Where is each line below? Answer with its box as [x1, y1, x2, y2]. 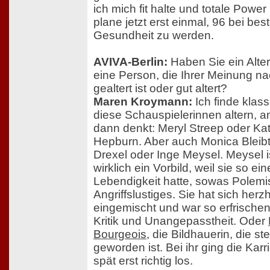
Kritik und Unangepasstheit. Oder [93, 214, 268, 227]
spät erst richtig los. [93, 254, 193, 267]
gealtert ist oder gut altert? [93, 81, 227, 95]
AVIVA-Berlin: [93, 55, 168, 68]
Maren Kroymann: [93, 95, 192, 108]
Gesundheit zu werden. [93, 28, 214, 42]
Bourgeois [93, 227, 146, 240]
